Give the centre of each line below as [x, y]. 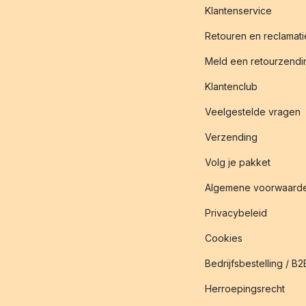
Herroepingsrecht [245, 289]
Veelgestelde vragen [252, 112]
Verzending [231, 137]
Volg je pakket [237, 162]
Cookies [223, 238]
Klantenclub [231, 86]
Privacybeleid [236, 213]
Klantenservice [238, 11]
